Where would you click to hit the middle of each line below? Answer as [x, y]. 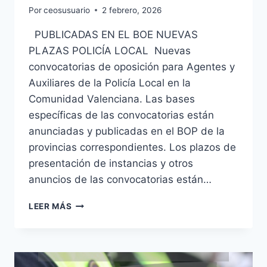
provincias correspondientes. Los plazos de [132, 147]
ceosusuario [67, 10]
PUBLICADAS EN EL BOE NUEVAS [113, 34]
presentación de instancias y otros [111, 163]
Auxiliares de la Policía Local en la [110, 83]
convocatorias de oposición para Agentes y [132, 66]
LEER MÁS [50, 206]
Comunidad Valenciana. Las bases [112, 99]
